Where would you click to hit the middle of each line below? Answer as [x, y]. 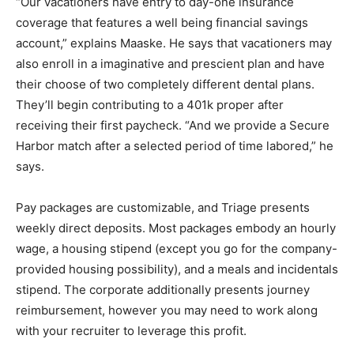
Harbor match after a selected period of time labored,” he [175, 146]
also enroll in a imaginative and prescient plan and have [170, 64]
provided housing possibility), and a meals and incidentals [177, 269]
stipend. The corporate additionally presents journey [163, 290]
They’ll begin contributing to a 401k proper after [150, 105]
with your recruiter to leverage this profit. [131, 331]
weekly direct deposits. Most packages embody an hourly [176, 228]
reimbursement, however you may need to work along [167, 310]
